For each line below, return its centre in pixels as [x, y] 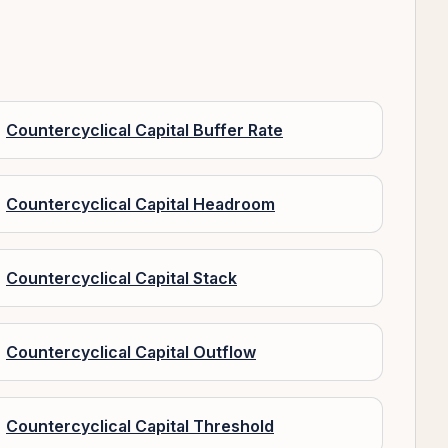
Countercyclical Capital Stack [121, 278]
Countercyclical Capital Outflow [131, 352]
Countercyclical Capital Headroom [140, 204]
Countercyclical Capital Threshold [140, 426]
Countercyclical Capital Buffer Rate [144, 130]
